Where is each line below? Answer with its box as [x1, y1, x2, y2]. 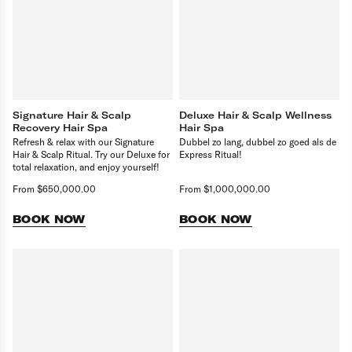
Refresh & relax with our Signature [13, 136, 154, 148]
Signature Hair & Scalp [13, 109, 131, 121]
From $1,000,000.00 [179, 183, 270, 195]
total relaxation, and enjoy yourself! [13, 161, 159, 173]
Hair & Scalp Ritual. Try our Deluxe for [13, 148, 170, 160]
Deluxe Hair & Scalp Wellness [179, 109, 332, 121]
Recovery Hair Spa [13, 122, 108, 134]
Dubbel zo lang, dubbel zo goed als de [179, 136, 336, 148]
